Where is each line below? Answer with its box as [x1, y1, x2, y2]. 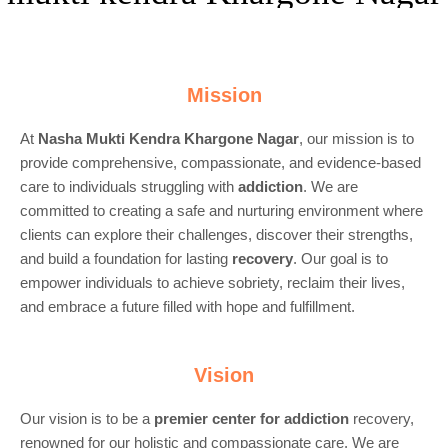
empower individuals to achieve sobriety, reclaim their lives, [20, 275, 405, 292]
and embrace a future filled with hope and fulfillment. [20, 299, 355, 316]
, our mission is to [299, 131, 414, 148]
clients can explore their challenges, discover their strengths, [20, 227, 413, 244]
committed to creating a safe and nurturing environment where [20, 203, 423, 220]
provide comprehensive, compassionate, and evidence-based [20, 155, 421, 172]
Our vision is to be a [20, 410, 154, 427]
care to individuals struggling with [20, 179, 238, 196]
